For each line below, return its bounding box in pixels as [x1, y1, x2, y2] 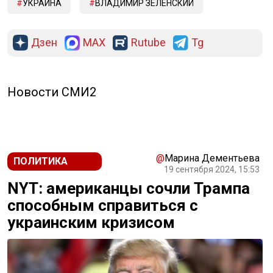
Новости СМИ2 [7, 85, 96, 100]
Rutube [131, 36, 166, 49]
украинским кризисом [7, 213, 175, 232]
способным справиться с [7, 196, 198, 215]
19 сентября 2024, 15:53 [164, 165, 260, 175]
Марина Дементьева [165, 152, 260, 165]
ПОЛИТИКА [13, 155, 68, 168]
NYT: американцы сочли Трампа [7, 179, 250, 198]
